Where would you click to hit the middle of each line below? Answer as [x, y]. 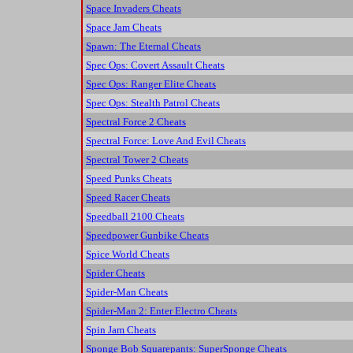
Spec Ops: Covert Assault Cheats [155, 65]
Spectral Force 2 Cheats [136, 122]
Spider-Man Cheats [127, 292]
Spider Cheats [115, 273]
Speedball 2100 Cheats [135, 217]
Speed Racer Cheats [128, 198]
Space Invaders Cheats [134, 9]
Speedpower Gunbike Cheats [147, 236]
